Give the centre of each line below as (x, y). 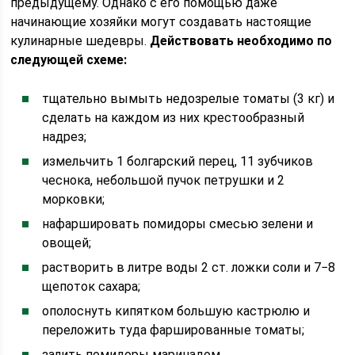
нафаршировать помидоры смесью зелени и (178, 224)
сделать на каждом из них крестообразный (174, 118)
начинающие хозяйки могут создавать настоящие (161, 22)
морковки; (74, 199)
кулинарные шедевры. (80, 41)
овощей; (67, 243)
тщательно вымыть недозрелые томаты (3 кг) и (189, 99)
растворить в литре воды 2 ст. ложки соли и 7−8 (189, 267)
